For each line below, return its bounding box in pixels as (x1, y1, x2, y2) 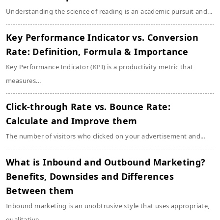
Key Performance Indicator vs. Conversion (6, 31, 198, 43)
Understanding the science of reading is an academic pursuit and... (6, 7, 213, 16)
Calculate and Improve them (6, 115, 137, 127)
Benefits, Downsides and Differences (6, 170, 174, 182)
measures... (6, 76, 41, 85)
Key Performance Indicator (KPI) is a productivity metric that (6, 62, 193, 71)
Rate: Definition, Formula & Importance (6, 46, 189, 57)
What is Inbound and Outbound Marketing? (6, 156, 206, 168)
